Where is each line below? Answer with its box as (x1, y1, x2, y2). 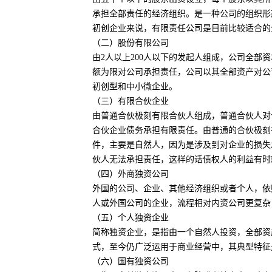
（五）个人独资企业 (92, 213, 169, 222)
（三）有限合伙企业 (92, 97, 169, 106)
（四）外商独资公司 (92, 169, 169, 178)
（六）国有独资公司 (92, 257, 169, 266)
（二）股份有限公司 (92, 38, 169, 47)
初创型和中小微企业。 (92, 82, 177, 91)
